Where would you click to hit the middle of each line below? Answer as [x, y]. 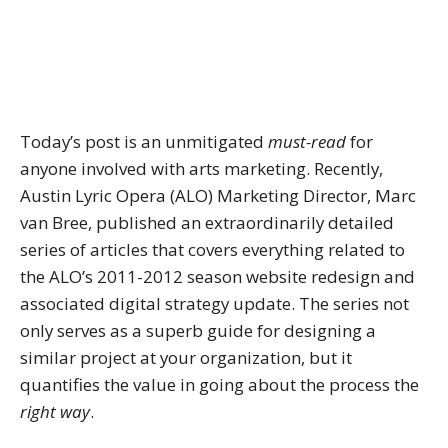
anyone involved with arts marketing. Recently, [201, 168]
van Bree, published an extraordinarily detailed [207, 222]
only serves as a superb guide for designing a [198, 330]
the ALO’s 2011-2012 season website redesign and [217, 276]
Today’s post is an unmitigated [144, 141]
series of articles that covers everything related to [212, 249]
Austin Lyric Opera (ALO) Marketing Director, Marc [218, 195]
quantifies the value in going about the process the [219, 384]
